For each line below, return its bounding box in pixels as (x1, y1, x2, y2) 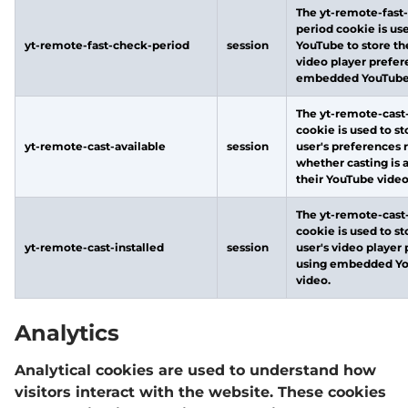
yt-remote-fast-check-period (25, 38, 189, 52)
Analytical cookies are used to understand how (15, 362, 376, 379)
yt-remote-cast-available (25, 139, 166, 153)
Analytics (15, 320, 119, 346)
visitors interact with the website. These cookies (15, 383, 386, 401)
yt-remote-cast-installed (25, 240, 164, 254)
